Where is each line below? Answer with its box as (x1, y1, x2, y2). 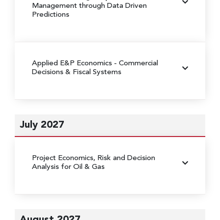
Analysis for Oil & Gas (32, 163, 105, 171)
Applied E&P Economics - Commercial (32, 59, 158, 67)
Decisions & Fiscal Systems (32, 68, 121, 76)
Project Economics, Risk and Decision (32, 154, 155, 162)
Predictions (32, 11, 69, 19)
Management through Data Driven (32, 2, 147, 10)
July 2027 (20, 120, 64, 130)
